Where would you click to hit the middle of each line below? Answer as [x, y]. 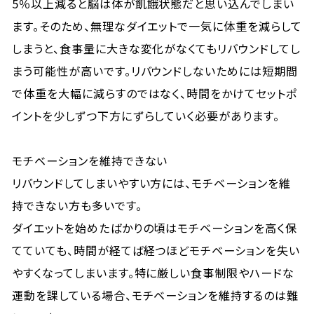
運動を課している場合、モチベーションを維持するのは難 [155, 295]
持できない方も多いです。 [77, 205]
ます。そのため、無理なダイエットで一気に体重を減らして [157, 26]
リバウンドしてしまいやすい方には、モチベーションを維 [151, 183]
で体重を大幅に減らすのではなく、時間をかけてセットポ [155, 93]
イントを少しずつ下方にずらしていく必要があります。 [146, 116]
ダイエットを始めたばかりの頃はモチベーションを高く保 [155, 228]
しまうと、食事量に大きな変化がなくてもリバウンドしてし [156, 48]
